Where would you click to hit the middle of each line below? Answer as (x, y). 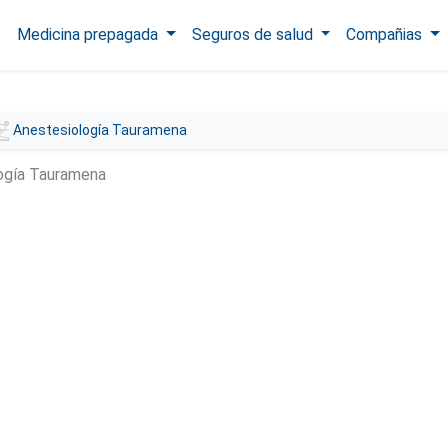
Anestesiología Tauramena (100, 130)
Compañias (386, 34)
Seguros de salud (254, 34)
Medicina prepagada (89, 34)
